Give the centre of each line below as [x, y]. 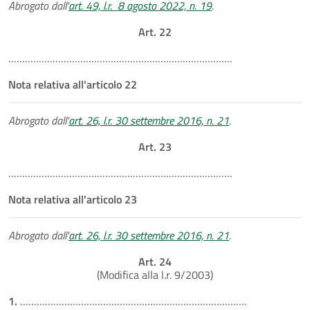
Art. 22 [155, 31]
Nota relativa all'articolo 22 [73, 84]
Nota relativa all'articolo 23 [73, 199]
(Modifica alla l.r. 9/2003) [155, 274]
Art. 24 [155, 261]
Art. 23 [155, 146]
